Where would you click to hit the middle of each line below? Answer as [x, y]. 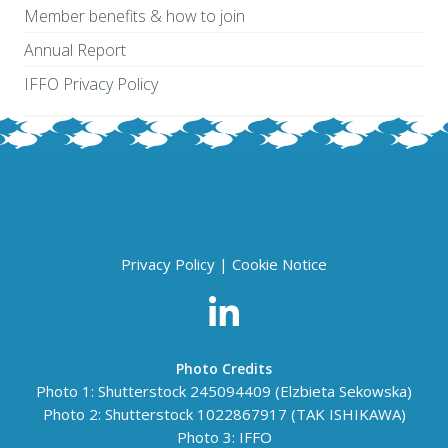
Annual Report [74, 50]
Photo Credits [224, 368]
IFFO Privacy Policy [90, 84]
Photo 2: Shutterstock [119, 414]
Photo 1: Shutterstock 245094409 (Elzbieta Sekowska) [224, 391]
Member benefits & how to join [134, 16]
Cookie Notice [279, 264]
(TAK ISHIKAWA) [346, 414]
